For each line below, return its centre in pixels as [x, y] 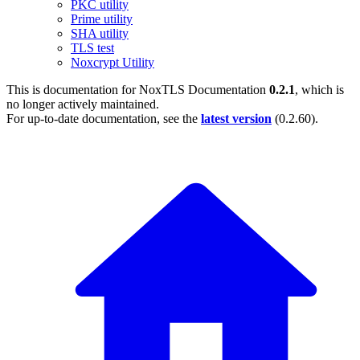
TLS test [92, 48]
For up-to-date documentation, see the [104, 119]
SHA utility [100, 33]
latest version [236, 119]
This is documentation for [73, 90]
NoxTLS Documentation [202, 90]
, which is [319, 90]
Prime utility [102, 19]
